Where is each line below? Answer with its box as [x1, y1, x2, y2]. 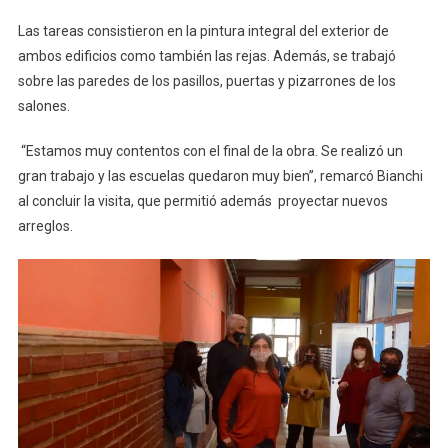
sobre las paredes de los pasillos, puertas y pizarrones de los [17, 73, 396, 90]
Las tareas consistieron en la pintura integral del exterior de [17, 23, 389, 40]
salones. [17, 98, 73, 115]
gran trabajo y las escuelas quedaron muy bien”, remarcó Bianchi [17, 168, 423, 185]
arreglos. [17, 218, 76, 235]
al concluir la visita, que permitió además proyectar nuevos [17, 193, 388, 210]
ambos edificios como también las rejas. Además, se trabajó [17, 48, 396, 65]
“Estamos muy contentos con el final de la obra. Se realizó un [17, 143, 403, 160]
